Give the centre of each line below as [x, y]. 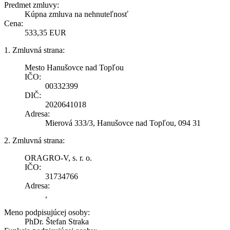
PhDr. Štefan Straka [57, 221]
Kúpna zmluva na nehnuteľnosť [76, 14]
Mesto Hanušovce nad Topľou [74, 67]
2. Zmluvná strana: [34, 140]
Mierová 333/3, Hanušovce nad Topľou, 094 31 [123, 123]
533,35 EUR [45, 32]
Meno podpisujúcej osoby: [47, 212]
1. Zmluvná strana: [34, 50]
